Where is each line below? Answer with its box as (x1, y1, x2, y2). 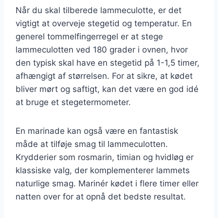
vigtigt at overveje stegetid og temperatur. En (16, 18, 192, 28)
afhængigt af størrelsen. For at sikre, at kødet (16, 71, 193, 81)
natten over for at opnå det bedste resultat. (16, 191, 186, 201)
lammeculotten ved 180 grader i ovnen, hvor (16, 44, 188, 54)
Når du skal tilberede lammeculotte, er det (16, 5, 182, 15)
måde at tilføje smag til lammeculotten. (16, 139, 168, 149)
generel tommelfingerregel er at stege (16, 31, 163, 41)
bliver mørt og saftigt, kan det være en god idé (16, 84, 199, 94)
